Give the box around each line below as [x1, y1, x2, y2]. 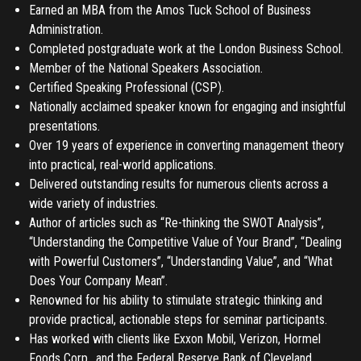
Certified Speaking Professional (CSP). [29, 79, 224, 95]
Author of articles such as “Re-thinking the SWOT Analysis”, [29, 214, 324, 230]
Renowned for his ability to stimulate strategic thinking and [29, 292, 322, 308]
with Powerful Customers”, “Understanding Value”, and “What [29, 253, 333, 269]
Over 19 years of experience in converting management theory [29, 137, 344, 153]
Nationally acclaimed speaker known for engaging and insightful [29, 98, 346, 114]
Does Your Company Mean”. [29, 272, 168, 288]
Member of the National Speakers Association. [29, 60, 263, 76]
